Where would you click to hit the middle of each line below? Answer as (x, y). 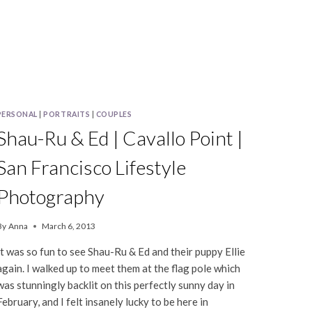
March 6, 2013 (68, 226)
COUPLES (114, 115)
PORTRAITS (67, 115)
